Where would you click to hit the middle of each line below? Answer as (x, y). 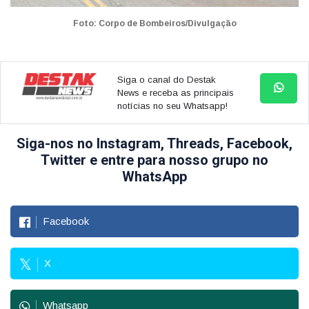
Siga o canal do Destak (166, 80)
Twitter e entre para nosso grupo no (154, 160)
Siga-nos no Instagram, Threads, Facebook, (154, 144)
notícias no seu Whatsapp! (172, 106)
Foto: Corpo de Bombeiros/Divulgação (154, 24)
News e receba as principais (175, 93)
